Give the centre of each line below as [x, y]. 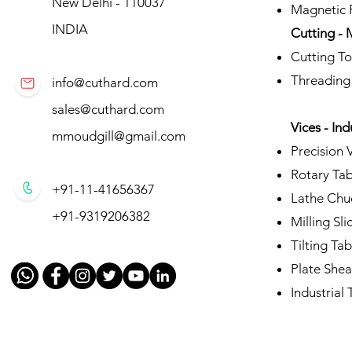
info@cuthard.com [104, 82]
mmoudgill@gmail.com [118, 136]
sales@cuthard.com [108, 109]
